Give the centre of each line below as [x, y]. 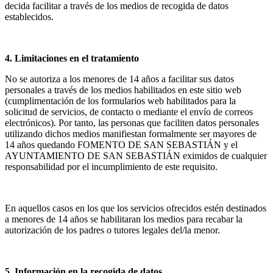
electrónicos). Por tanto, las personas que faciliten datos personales [132, 123]
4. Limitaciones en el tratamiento [72, 58]
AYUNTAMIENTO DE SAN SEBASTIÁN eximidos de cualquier [136, 156]
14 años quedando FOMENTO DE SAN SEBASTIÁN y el [121, 145]
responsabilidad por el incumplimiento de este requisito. [111, 167]
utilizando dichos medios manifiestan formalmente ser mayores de [131, 134]
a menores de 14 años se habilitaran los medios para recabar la [124, 219]
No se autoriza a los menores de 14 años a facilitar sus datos [119, 79]
